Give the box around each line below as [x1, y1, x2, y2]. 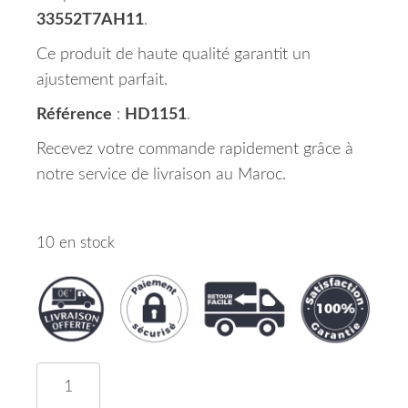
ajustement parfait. [36, 72, 168, 88]
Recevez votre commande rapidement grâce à [36, 141, 353, 158]
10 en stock [36, 236, 115, 250]
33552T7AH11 [36, 12, 144, 28]
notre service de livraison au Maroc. [36, 167, 286, 183]
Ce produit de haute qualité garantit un [36, 46, 311, 63]
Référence [36, 107, 112, 123]
